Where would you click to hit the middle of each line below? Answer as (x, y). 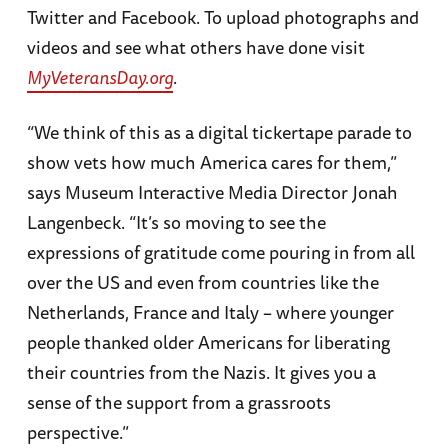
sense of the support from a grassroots (178, 401)
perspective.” (77, 431)
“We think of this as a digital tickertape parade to (219, 131)
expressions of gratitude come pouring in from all (220, 251)
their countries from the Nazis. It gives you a (201, 371)
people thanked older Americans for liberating (208, 341)
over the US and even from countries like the (202, 281)
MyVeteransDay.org (99, 76)
